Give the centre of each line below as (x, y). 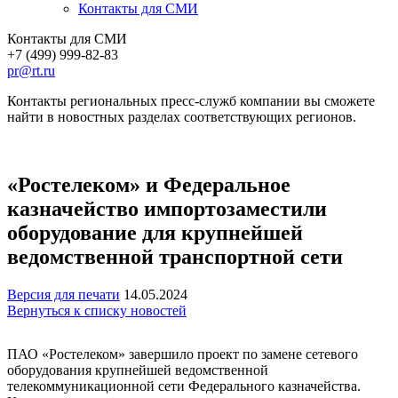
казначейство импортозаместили (167, 208)
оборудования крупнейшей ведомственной (138, 370)
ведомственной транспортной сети (175, 256)
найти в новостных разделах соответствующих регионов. (182, 116)
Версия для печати (64, 294)
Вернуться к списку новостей (97, 310)
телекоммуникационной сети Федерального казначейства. (184, 386)
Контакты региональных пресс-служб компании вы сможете (191, 100)
